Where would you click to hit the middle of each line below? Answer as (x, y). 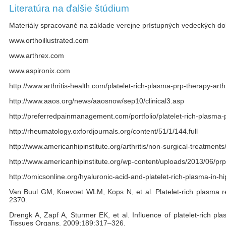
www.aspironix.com (40, 71)
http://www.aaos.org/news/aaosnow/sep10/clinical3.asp (97, 101)
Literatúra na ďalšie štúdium (69, 8)
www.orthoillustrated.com (49, 40)
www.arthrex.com (37, 55)
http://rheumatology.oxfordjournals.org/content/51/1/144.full (103, 131)
